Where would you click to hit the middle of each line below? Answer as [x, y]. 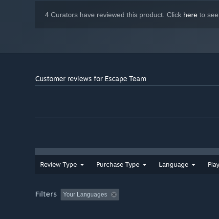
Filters [46, 194]
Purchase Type [118, 164]
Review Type [58, 164]
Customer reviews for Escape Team [91, 79]
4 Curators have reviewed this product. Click [114, 15]
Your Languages [85, 195]
